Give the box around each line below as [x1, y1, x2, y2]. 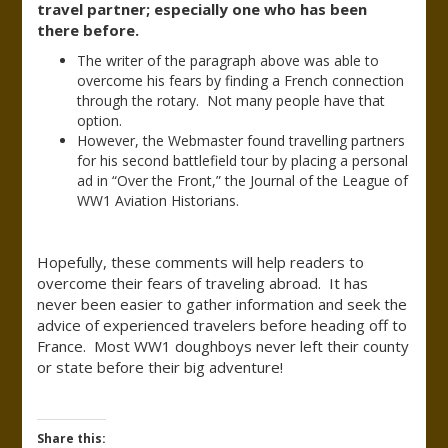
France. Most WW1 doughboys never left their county [37, 336, 410, 356]
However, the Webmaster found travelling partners [77, 131, 406, 150]
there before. [37, 20, 140, 40]
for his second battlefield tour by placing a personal [77, 151, 409, 170]
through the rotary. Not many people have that [77, 91, 386, 110]
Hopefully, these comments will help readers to [37, 252, 365, 272]
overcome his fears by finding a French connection [77, 71, 405, 90]
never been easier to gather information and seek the [37, 294, 408, 314]
